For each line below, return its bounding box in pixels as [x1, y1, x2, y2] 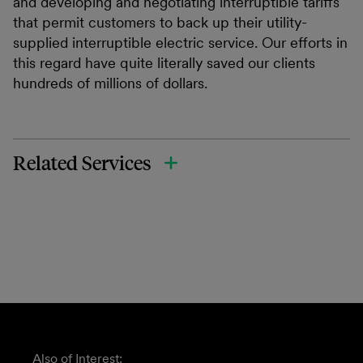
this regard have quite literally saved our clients [13, 53, 315, 72]
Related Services [13, 150, 152, 176]
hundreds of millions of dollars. [13, 74, 207, 92]
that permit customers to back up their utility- [13, 13, 307, 32]
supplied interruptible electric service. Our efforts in [13, 33, 348, 52]
